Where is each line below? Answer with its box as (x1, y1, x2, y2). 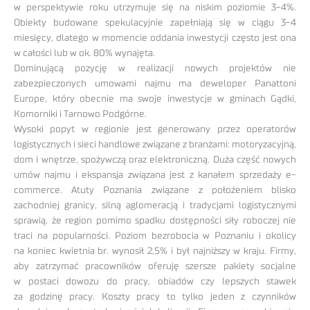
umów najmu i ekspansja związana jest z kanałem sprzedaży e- (14, 170, 296, 180)
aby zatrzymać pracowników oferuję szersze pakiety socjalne (14, 261, 296, 271)
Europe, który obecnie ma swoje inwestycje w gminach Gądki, (14, 93, 296, 104)
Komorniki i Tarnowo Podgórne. (14, 109, 151, 119)
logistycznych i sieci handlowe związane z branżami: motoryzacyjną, (14, 139, 296, 149)
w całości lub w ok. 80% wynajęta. (14, 48, 155, 58)
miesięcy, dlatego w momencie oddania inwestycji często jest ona (14, 33, 296, 43)
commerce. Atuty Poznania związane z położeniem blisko (14, 185, 296, 195)
